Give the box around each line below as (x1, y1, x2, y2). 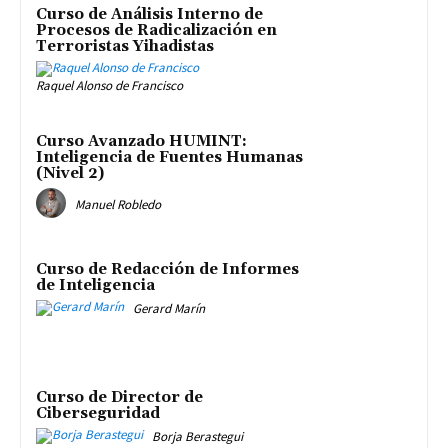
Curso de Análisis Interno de (36, 4, 263, 24)
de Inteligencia (36, 276, 155, 296)
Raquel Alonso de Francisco (36, 76, 183, 94)
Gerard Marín (133, 300, 205, 318)
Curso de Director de (36, 387, 203, 407)
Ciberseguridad (36, 403, 160, 423)
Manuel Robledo (75, 196, 161, 214)
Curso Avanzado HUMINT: (36, 132, 247, 152)
